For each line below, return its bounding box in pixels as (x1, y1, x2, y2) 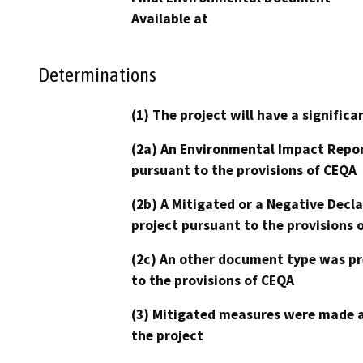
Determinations (38, 63, 156, 87)
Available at (131, 9, 208, 28)
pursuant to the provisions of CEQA (131, 161, 357, 180)
